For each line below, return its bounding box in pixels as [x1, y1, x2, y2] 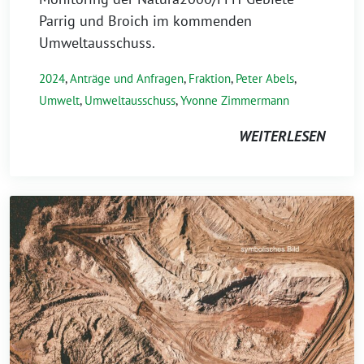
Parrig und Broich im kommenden [39, 11, 252, 31]
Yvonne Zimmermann [180, 93, 289, 109]
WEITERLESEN [239, 127, 325, 146]
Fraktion [188, 71, 231, 87]
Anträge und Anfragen [70, 71, 184, 87]
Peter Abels [236, 71, 294, 87]
